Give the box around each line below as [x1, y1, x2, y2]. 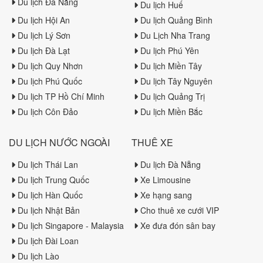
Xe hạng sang [140, 189, 192, 201]
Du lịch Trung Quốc [18, 174, 89, 186]
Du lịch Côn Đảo [18, 106, 78, 117]
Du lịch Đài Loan [18, 235, 79, 247]
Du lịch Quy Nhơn [18, 60, 83, 72]
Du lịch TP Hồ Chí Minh [18, 90, 104, 102]
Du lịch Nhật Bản [18, 204, 80, 216]
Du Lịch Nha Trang [140, 29, 210, 41]
